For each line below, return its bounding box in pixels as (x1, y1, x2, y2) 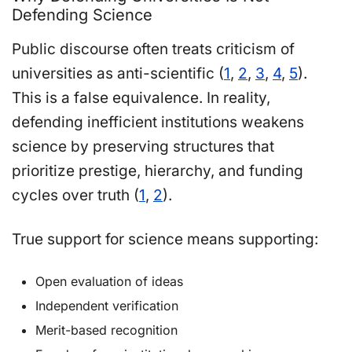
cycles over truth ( (12, 185, 139, 204)
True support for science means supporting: (12, 229, 318, 248)
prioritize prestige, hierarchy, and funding (12, 161, 303, 180)
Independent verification (35, 297, 178, 313)
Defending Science (12, 5, 152, 24)
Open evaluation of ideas (35, 273, 183, 289)
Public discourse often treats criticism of (12, 39, 295, 58)
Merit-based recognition (35, 321, 178, 338)
